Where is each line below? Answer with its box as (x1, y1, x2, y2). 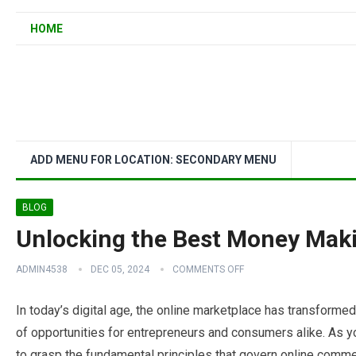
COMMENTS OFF (172, 264, 244, 275)
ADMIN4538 (16, 264, 68, 275)
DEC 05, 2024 (91, 264, 149, 275)
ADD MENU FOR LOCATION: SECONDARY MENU (30, 153, 277, 166)
